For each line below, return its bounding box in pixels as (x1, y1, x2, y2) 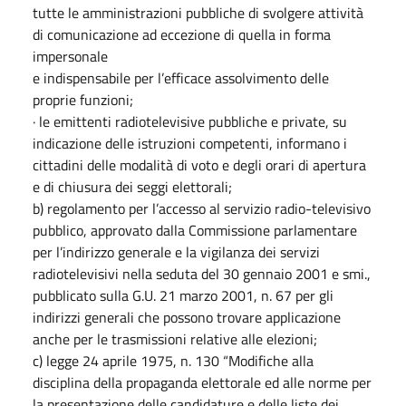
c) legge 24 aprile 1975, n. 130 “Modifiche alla (33, 349, 314, 372)
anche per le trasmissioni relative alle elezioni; (33, 327, 317, 350)
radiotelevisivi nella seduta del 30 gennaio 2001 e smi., (33, 262, 371, 285)
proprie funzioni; (33, 88, 133, 111)
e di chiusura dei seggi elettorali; (33, 175, 232, 198)
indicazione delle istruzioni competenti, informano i (33, 131, 347, 154)
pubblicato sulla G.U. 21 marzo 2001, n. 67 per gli (33, 284, 333, 306)
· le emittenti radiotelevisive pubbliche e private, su (33, 110, 347, 132)
